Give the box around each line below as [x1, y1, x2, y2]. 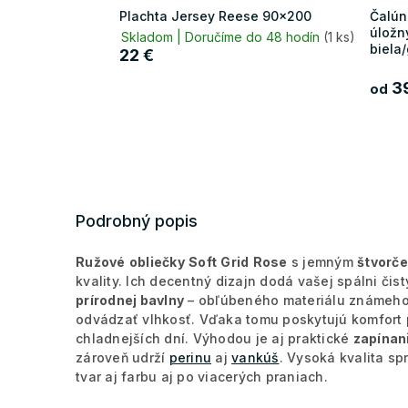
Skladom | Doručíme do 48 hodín [120, 28, 323, 45]
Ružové [76, 253, 126, 270]
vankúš [231, 349, 280, 365]
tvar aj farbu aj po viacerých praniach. [76, 368, 328, 384]
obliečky [128, 253, 185, 270]
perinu [168, 349, 211, 365]
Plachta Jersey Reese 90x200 [119, 7, 311, 24]
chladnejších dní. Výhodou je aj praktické [76, 330, 353, 346]
